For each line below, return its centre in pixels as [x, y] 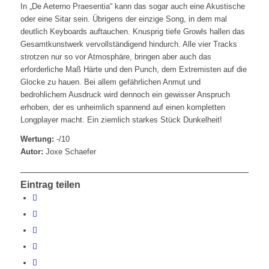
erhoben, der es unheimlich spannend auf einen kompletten [122, 107]
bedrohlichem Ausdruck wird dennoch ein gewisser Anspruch [125, 95]
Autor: [32, 152]
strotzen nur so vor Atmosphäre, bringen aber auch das [116, 57]
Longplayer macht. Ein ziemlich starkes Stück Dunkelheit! [121, 120]
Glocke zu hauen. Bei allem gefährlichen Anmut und [110, 82]
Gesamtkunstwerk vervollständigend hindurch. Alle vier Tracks [128, 44]
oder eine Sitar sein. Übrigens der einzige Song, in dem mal [123, 19]
